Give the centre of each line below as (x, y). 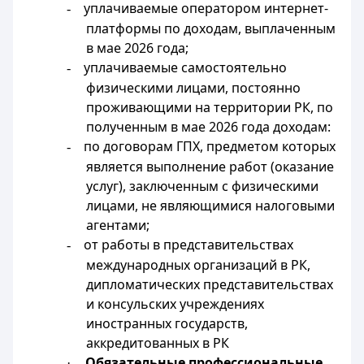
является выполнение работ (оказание (210, 167)
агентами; (118, 225)
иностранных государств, (167, 323)
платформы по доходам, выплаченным (211, 28)
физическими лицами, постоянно (194, 88)
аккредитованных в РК (158, 343)
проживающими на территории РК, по (210, 107)
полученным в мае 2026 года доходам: (209, 127)
